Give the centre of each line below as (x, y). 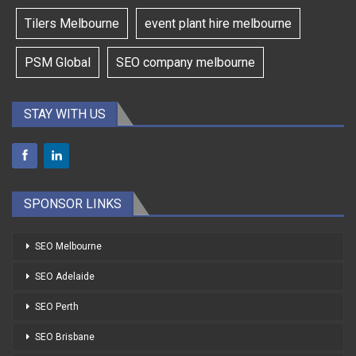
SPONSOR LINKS (73, 203)
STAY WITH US (65, 114)
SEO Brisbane (65, 337)
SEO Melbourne (68, 247)
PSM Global (58, 62)
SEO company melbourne (186, 62)
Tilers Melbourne (72, 23)
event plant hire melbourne (218, 23)
